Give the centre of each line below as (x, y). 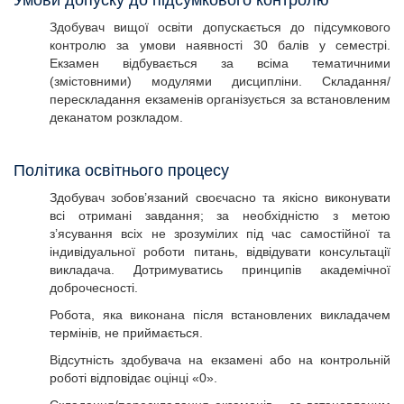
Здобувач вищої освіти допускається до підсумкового (220, 27)
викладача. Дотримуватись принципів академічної (220, 270)
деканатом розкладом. (116, 117)
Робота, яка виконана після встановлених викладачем (220, 315)
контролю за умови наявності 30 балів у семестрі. (220, 45)
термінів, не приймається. (126, 333)
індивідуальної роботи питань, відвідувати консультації (220, 252)
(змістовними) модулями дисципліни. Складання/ (220, 81)
